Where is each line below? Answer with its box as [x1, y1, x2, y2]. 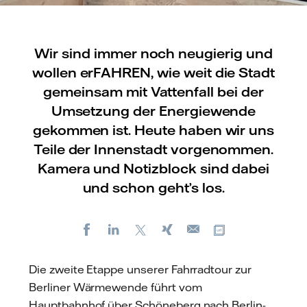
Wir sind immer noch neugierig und [34, 45, 273, 62]
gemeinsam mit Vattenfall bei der [43, 83, 264, 100]
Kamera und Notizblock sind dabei [37, 160, 270, 177]
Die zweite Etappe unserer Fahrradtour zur [29, 262, 251, 276]
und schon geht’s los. [82, 179, 225, 196]
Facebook [99, 223, 142, 234]
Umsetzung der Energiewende [51, 102, 256, 119]
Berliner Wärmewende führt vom [29, 280, 202, 294]
